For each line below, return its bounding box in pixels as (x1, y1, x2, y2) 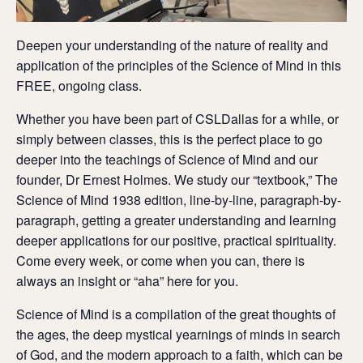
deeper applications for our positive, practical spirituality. (16, 230, 336, 250)
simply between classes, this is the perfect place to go (16, 129, 322, 148)
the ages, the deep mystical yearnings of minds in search (16, 324, 340, 344)
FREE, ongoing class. (16, 75, 142, 95)
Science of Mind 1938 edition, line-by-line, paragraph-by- (16, 190, 341, 209)
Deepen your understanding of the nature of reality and (16, 35, 328, 54)
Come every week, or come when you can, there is (16, 250, 305, 270)
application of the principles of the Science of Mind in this (16, 55, 341, 75)
